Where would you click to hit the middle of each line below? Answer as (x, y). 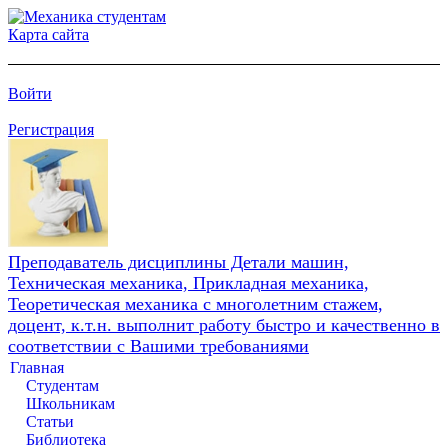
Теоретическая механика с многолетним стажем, (195, 303)
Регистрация (51, 129)
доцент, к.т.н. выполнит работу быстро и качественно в (224, 324)
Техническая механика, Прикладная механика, (188, 282)
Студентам (62, 385)
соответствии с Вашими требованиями (158, 345)
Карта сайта (48, 34)
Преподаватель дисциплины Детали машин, (178, 261)
